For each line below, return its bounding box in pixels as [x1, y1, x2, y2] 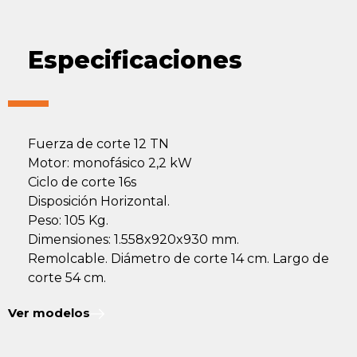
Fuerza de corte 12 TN [28, 136, 169, 151]
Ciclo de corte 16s [28, 175, 136, 190]
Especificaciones [28, 45, 242, 75]
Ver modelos [8, 305, 90, 320]
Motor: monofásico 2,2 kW [28, 155, 192, 171]
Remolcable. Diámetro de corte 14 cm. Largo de [28, 251, 329, 266]
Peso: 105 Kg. [28, 213, 108, 228]
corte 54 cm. [28, 270, 106, 285]
